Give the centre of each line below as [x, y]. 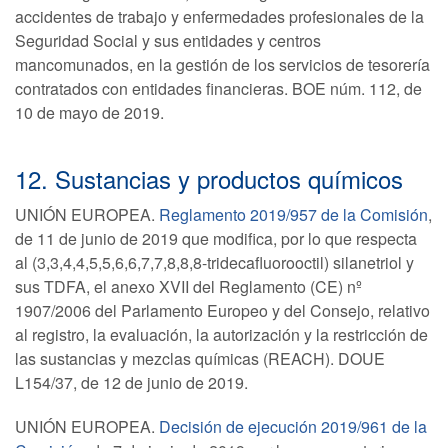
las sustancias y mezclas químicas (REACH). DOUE [200, 358]
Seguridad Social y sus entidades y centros [168, 40]
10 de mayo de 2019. [89, 112]
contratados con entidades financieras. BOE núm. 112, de [218, 88]
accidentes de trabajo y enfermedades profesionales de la [219, 16]
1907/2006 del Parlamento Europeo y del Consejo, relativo [222, 310]
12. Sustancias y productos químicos [209, 178]
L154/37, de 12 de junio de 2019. [131, 382]
